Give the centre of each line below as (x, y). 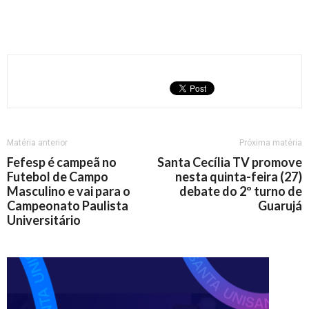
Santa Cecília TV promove (230, 162)
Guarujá (280, 206)
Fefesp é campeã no (62, 162)
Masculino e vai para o (69, 191)
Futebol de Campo (58, 177)
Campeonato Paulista (68, 206)
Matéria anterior (37, 143)
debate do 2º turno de (241, 191)
